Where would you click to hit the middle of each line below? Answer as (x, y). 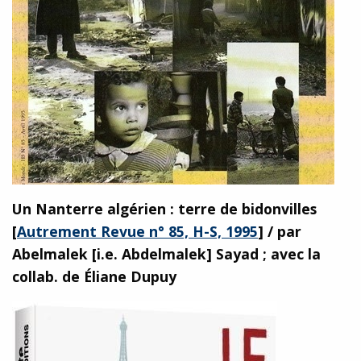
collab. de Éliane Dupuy (94, 276)
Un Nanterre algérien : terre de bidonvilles (164, 208)
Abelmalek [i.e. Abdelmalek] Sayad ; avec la (166, 253)
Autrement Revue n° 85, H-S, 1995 (137, 231)
